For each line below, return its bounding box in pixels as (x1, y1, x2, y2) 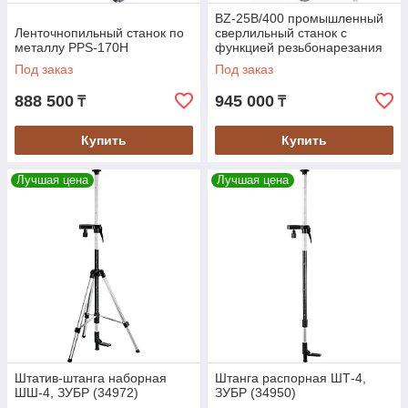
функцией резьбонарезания (215, 40, 382, 56)
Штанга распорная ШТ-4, (215, 371, 366, 386)
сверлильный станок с (215, 25, 347, 41)
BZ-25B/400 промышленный (215, 11, 383, 26)
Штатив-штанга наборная (15, 371, 167, 386)
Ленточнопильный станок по (15, 25, 184, 41)
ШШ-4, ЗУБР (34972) (15, 385, 138, 401)
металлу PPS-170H (15, 40, 128, 56)
